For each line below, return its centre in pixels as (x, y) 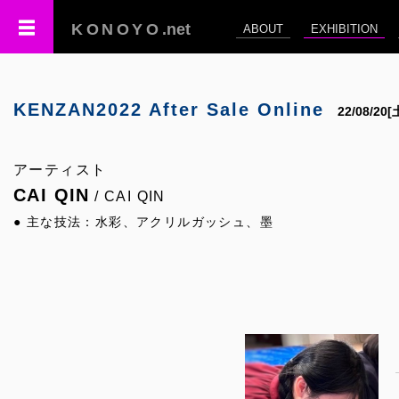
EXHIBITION (344, 29)
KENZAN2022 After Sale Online (169, 110)
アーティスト (60, 170)
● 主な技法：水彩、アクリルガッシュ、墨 (143, 222)
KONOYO (117, 29)
